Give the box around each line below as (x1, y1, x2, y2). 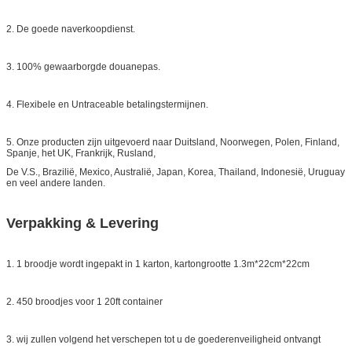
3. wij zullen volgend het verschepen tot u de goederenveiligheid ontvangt (6, 333, 321, 345)
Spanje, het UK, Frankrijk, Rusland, (6, 147, 156, 159)
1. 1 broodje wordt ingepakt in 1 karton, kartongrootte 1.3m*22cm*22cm (6, 258, 310, 269)
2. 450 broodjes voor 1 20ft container (6, 295, 163, 307)
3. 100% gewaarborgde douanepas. (6, 60, 160, 72)
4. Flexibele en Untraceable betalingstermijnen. (6, 98, 208, 110)
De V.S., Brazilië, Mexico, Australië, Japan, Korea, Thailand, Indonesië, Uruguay (6, 166, 345, 178)
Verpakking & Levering (6, 214, 159, 231)
